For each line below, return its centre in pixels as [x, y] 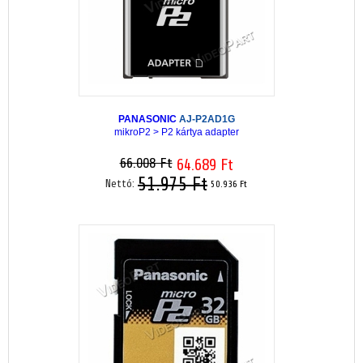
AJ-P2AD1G [207, 119]
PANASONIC [148, 119]
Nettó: [122, 184]
